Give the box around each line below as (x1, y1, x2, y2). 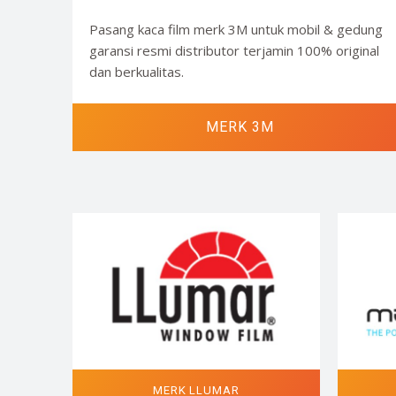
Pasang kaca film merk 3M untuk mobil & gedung (88, 19, 383, 38)
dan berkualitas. (88, 62, 184, 80)
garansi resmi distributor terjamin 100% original (88, 41, 379, 59)
